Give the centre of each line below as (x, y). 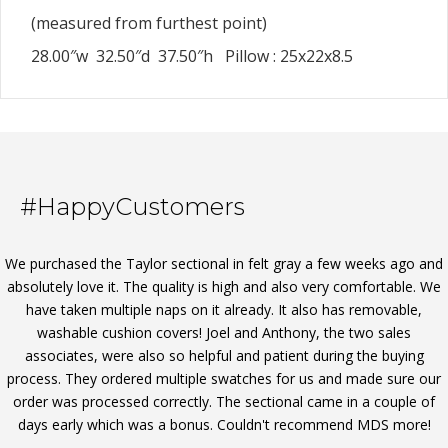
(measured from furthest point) (149, 23)
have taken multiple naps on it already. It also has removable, (224, 309)
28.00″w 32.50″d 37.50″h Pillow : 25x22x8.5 (192, 56)
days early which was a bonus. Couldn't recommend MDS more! (224, 424)
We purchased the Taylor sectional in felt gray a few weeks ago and (224, 263)
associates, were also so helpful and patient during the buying (224, 355)
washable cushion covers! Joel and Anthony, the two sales (224, 332)
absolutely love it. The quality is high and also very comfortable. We (224, 286)
